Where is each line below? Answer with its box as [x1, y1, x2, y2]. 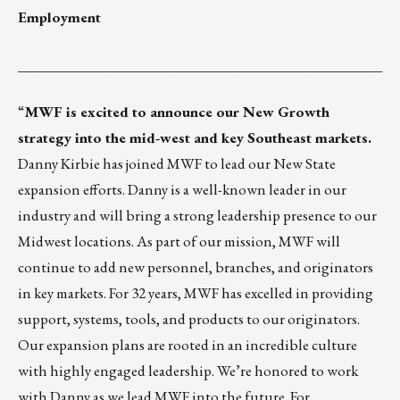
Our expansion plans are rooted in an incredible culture [18, 335, 357, 355]
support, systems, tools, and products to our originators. [18, 309, 360, 329]
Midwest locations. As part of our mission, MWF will [18, 231, 340, 252]
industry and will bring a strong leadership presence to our [18, 205, 377, 226]
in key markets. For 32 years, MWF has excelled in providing [18, 283, 373, 304]
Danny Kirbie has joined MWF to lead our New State [18, 154, 336, 174]
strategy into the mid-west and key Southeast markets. [18, 128, 371, 148]
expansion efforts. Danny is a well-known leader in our [18, 179, 346, 200]
